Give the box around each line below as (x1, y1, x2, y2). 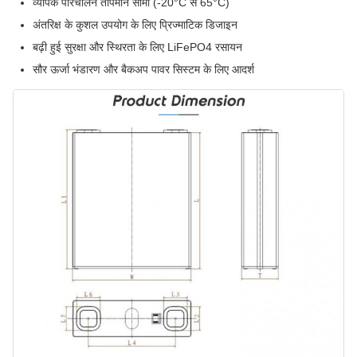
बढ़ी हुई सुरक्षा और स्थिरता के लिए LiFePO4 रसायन (33, 41, 242, 54)
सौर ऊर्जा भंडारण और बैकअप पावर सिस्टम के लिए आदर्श (33, 63, 254, 76)
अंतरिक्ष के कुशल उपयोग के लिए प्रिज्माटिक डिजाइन (33, 18, 237, 32)
